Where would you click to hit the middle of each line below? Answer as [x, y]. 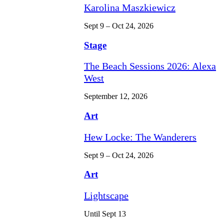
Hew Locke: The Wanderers [140, 137]
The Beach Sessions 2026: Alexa [150, 66]
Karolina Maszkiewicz [130, 7]
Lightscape [106, 196]
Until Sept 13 [105, 214]
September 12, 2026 [116, 96]
